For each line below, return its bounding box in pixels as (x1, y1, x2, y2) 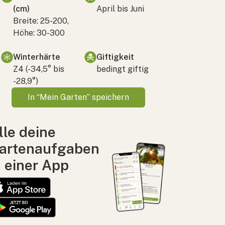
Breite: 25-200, (13, 16, 69, 26)
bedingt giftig (96, 64, 149, 74)
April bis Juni (96, 4, 144, 14)
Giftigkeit (96, 52, 134, 62)
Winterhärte (13, 52, 60, 62)
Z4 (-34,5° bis (13, 64, 64, 74)
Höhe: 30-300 (13, 28, 65, 38)
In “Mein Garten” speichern (28, 92, 129, 102)
